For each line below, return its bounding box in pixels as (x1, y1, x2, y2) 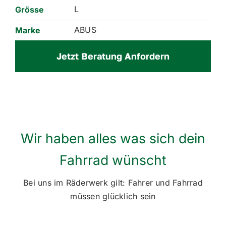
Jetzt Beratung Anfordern (56, 50, 169, 62)
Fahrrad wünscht (60, 152, 166, 168)
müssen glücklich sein (70, 191, 156, 202)
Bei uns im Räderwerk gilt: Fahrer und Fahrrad (23, 178, 203, 188)
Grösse (15, 5, 44, 15)
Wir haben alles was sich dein (21, 130, 205, 147)
